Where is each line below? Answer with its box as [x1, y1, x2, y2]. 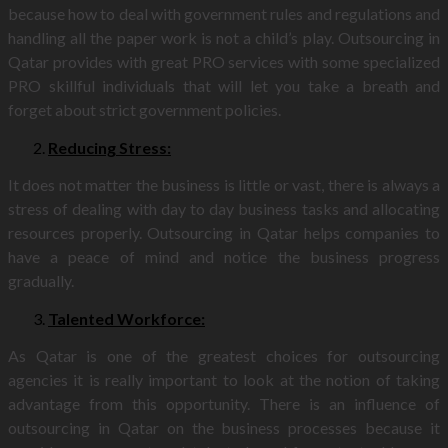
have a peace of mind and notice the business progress [8, 247, 440, 266]
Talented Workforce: [48, 309, 205, 328]
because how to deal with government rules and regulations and [8, 4, 440, 23]
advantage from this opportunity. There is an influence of [8, 394, 440, 413]
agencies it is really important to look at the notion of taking [8, 370, 440, 389]
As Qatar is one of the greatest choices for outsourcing [8, 346, 440, 365]
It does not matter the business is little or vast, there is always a [8, 175, 440, 194]
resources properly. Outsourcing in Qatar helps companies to [8, 223, 440, 242]
